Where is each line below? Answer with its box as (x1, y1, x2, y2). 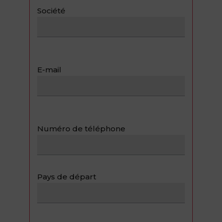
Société (37, 6, 65, 15)
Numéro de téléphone (37, 124, 125, 133)
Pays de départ (37, 172, 96, 181)
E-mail (37, 65, 61, 74)
